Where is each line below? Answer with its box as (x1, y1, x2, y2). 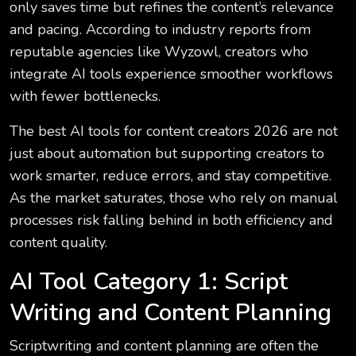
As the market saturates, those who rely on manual (10, 188, 338, 208)
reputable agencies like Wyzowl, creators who (10, 42, 308, 62)
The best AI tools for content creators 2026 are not (10, 122, 338, 141)
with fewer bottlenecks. (10, 87, 161, 106)
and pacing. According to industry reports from (10, 20, 311, 40)
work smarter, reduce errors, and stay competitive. (10, 166, 331, 186)
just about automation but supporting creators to (10, 144, 324, 164)
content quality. (10, 233, 107, 253)
